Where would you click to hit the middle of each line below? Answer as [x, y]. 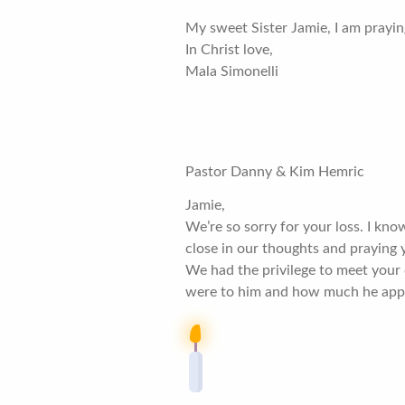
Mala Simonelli [232, 71]
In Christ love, [230, 49]
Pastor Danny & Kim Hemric [275, 172]
